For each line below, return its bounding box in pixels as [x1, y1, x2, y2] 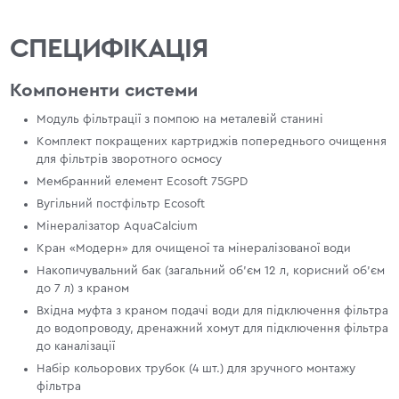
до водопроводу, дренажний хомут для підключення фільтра [37, 322, 389, 335]
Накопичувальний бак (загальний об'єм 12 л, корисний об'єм [37, 264, 386, 277]
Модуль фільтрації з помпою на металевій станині [37, 112, 324, 126]
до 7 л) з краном [37, 281, 130, 295]
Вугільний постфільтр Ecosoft [37, 197, 206, 210]
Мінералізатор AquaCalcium [37, 219, 199, 232]
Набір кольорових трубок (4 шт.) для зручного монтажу [37, 362, 356, 375]
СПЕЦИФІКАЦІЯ [10, 34, 208, 62]
